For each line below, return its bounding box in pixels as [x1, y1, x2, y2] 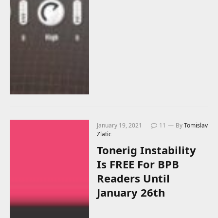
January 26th [97, 185, 165, 200]
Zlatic [97, 130, 112, 139]
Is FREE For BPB [97, 157, 180, 172]
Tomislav [184, 121, 208, 130]
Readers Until [97, 171, 170, 186]
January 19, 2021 [97, 121, 143, 130]
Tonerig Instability [97, 143, 197, 158]
